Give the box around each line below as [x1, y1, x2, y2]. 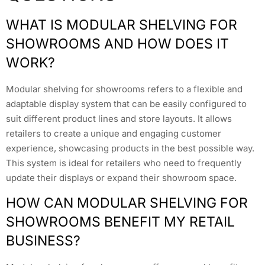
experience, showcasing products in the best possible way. [6, 142, 254, 154]
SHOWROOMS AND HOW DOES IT [6, 35, 229, 52]
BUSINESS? [6, 232, 80, 249]
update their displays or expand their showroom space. [6, 172, 237, 183]
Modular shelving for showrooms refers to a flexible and [6, 83, 243, 95]
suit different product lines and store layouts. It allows [6, 112, 232, 124]
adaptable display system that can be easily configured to [6, 98, 247, 109]
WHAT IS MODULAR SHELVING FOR [6, 16, 237, 33]
